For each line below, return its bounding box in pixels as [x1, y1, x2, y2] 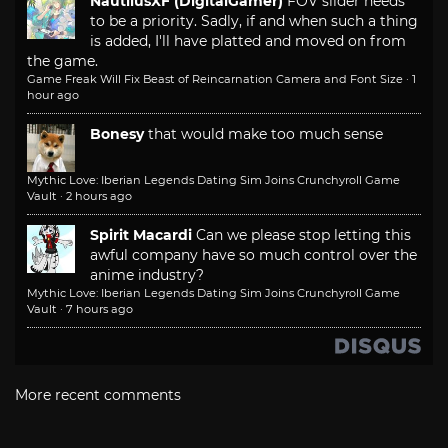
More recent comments [15, 386, 181, 404]
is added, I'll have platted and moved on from [90, 32, 406, 50]
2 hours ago [66, 189, 132, 203]
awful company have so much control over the [90, 246, 417, 264]
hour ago [27, 88, 79, 102]
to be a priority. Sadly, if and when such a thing [90, 12, 418, 30]
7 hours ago [66, 302, 133, 316]
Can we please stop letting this [196, 226, 411, 244]
